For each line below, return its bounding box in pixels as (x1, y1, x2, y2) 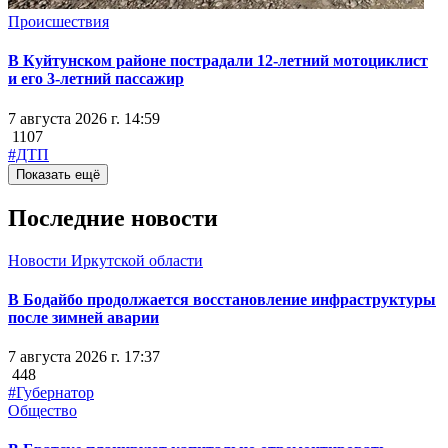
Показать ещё (16, 166, 100, 182)
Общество (8, 402, 77, 420)
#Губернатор (8, 384, 94, 402)
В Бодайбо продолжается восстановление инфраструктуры (8, 290, 436, 308)
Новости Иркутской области (8, 251, 203, 269)
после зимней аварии (8, 308, 159, 326)
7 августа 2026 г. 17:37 (8, 348, 160, 366)
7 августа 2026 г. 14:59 (8, 109, 160, 127)
